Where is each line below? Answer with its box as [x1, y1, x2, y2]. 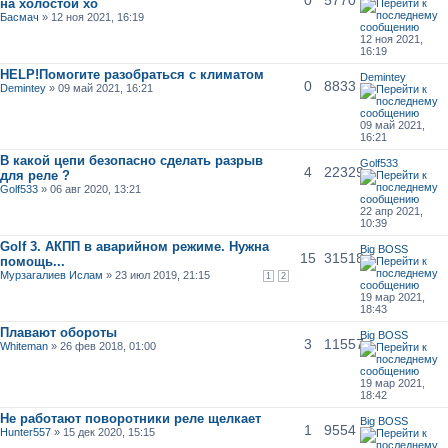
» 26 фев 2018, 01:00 [48, 339, 157, 352]
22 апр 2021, [359, 204, 423, 217]
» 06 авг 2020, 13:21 [38, 182, 142, 195]
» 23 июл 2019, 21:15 [103, 268, 211, 281]
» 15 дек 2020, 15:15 [51, 425, 156, 438]
